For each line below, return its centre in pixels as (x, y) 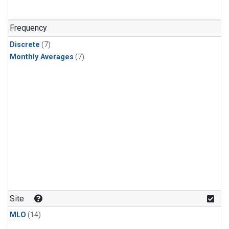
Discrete (25, 44)
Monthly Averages (42, 57)
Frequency (29, 28)
